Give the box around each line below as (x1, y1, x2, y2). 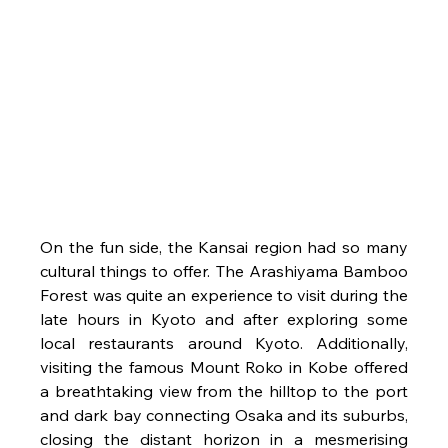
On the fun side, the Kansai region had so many (40, 237, 408, 258)
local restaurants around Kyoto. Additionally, (40, 333, 408, 354)
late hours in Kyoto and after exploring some (40, 309, 408, 330)
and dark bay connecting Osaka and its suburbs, (40, 405, 408, 426)
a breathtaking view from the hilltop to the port (40, 381, 408, 402)
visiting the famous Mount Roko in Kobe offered (40, 357, 408, 378)
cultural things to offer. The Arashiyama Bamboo (40, 261, 408, 282)
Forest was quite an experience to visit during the (40, 285, 408, 306)
